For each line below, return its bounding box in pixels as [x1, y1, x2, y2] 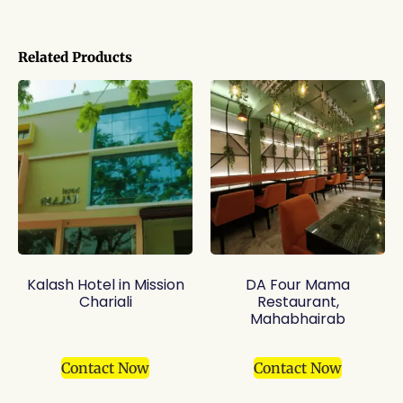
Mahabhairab [250, 309, 345, 330]
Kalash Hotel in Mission [26, 274, 184, 296]
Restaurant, [256, 291, 339, 313]
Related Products [18, 49, 132, 67]
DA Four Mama [246, 274, 350, 296]
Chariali [78, 291, 132, 313]
